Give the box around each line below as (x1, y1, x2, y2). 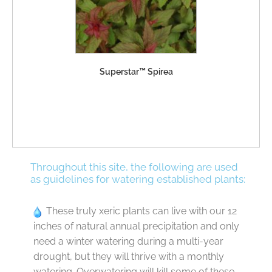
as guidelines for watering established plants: (30, 173, 245, 186)
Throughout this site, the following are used (30, 161, 238, 174)
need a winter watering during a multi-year (33, 236, 223, 248)
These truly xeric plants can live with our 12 (41, 205, 237, 217)
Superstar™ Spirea (99, 66, 173, 76)
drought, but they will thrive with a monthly (33, 251, 224, 263)
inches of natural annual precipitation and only (33, 220, 239, 233)
